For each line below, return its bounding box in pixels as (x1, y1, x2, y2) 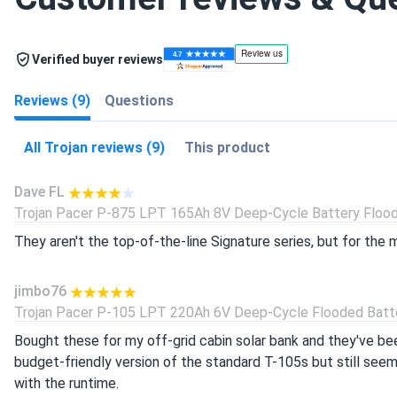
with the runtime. (14, 375, 119, 392)
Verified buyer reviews (32, 51, 163, 66)
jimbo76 (14, 283, 66, 300)
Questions (105, 91, 174, 109)
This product (184, 139, 270, 156)
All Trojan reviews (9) (24, 139, 165, 156)
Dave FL (14, 183, 65, 200)
